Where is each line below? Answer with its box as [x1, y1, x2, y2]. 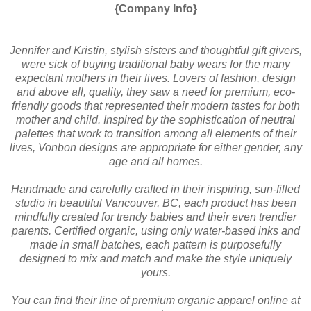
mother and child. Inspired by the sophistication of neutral [16, 113, 295, 126]
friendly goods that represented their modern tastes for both [11, 99, 300, 112]
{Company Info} [114, 2, 197, 15]
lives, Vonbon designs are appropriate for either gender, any [9, 141, 302, 153]
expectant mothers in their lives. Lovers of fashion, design [15, 72, 296, 84]
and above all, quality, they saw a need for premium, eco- [16, 85, 295, 98]
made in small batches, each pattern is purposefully [30, 238, 281, 251]
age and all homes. [108, 155, 203, 167]
